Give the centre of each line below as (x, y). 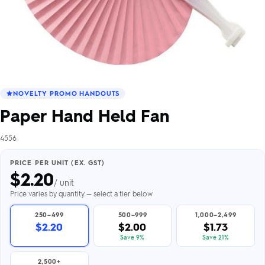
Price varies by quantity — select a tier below (81, 193)
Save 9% (132, 237)
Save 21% (216, 237)
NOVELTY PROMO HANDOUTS (67, 93)
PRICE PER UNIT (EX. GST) (58, 162)
